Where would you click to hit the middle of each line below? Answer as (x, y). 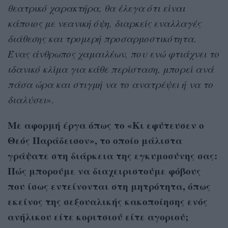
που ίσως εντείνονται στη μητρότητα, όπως (109, 186)
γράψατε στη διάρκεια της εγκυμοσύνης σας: (112, 155)
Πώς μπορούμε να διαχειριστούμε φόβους (104, 170)
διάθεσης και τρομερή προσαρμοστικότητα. (102, 38)
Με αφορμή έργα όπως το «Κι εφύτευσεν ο (106, 125)
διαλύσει (27, 99)
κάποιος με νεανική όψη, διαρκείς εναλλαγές (104, 23)
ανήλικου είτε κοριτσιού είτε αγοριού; (98, 216)
